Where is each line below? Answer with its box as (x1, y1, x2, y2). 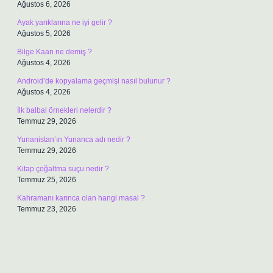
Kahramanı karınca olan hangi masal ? (17, 194, 145, 202)
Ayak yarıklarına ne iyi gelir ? (17, 18, 112, 27)
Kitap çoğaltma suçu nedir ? (17, 165, 109, 173)
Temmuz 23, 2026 (17, 205, 76, 213)
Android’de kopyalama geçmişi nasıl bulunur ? (17, 77, 171, 85)
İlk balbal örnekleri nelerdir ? (17, 106, 112, 115)
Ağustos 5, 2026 (17, 29, 71, 38)
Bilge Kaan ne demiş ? (17, 48, 92, 56)
